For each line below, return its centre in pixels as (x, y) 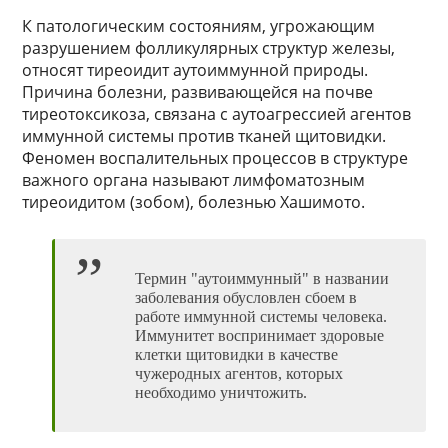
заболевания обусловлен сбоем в (246, 298)
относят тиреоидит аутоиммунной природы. (195, 70)
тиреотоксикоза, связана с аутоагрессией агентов (217, 114)
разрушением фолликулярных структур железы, (209, 48)
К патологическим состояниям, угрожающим (199, 26)
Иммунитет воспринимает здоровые (260, 336)
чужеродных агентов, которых (239, 374)
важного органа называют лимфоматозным (194, 180)
